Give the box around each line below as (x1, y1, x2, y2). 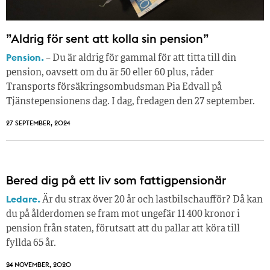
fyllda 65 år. (6, 239, 56, 249)
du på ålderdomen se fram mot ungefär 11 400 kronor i (6, 210, 240, 220)
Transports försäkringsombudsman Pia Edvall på (6, 83, 222, 93)
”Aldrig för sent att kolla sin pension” (6, 31, 209, 46)
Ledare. (6, 193, 40, 206)
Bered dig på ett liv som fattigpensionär (6, 172, 226, 188)
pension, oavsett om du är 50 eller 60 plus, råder (6, 68, 214, 78)
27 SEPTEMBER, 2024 (6, 119, 70, 128)
